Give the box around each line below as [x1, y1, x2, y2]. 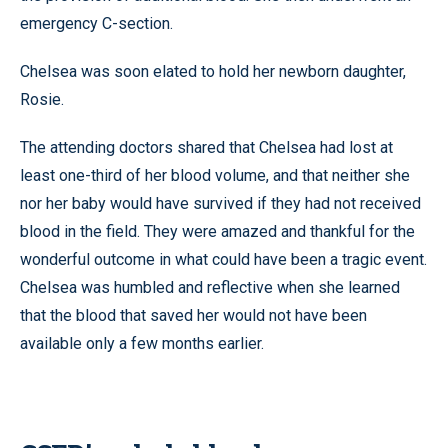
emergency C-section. [20, 13, 173, 33]
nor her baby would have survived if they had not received [20, 193, 421, 213]
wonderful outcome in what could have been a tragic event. [20, 249, 427, 269]
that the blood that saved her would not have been [20, 305, 367, 325]
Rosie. [20, 89, 64, 109]
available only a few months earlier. [20, 333, 264, 353]
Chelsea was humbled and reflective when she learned [20, 277, 400, 297]
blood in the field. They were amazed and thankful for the [20, 221, 415, 241]
